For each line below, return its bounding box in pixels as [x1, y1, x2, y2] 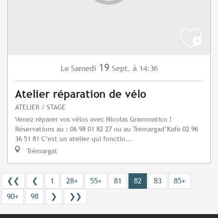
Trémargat [25, 146, 57, 155]
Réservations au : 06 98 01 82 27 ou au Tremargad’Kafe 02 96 [15, 125, 198, 133]
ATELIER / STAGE [15, 103, 66, 111]
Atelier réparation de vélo [15, 88, 146, 101]
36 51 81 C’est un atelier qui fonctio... [15, 134, 133, 143]
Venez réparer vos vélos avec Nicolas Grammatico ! [15, 115, 172, 124]
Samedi [71, 64, 96, 73]
